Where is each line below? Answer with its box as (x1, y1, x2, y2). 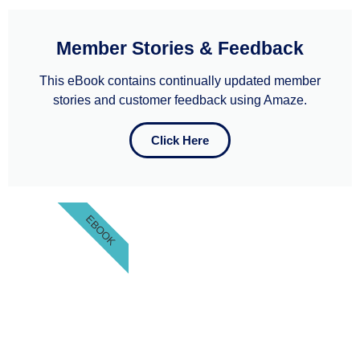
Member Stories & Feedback (56, 38, 304, 59)
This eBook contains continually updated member (39, 74, 321, 88)
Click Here (151, 133, 209, 148)
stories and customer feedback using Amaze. (53, 93, 307, 108)
